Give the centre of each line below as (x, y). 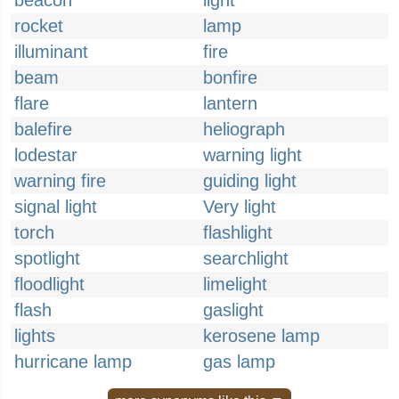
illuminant (51, 52)
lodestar (46, 155)
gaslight (233, 310)
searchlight (246, 258)
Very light (240, 207)
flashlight (238, 232)
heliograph (244, 129)
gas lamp (239, 362)
